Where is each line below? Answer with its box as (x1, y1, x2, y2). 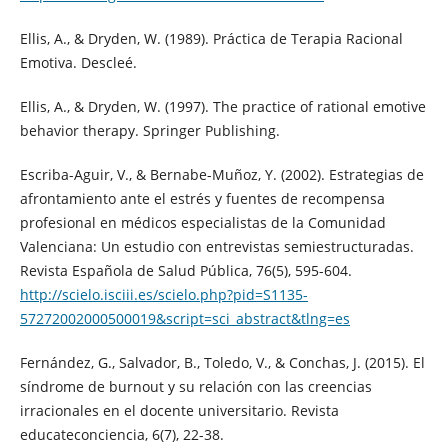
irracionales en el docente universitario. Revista (19, 401, 339, 421)
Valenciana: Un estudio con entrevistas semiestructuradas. (19, 237, 414, 257)
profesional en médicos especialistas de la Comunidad (19, 213, 386, 233)
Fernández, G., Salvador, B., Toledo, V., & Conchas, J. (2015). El (19, 353, 425, 373)
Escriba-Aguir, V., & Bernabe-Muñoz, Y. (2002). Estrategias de (19, 165, 424, 185)
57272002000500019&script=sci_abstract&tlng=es (19, 309, 350, 329)
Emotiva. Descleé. (19, 53, 137, 73)
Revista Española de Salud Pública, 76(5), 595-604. (19, 261, 352, 281)
